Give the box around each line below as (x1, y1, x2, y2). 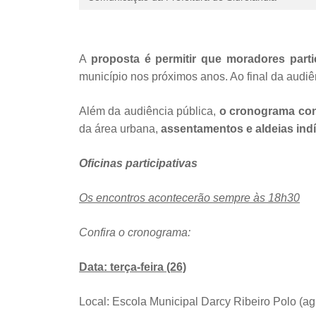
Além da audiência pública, (79, 104, 219, 117)
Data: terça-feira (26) (79, 260, 186, 273)
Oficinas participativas (79, 157, 197, 169)
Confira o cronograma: (79, 226, 190, 238)
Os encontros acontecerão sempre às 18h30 (79, 191, 300, 204)
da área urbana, (79, 122, 158, 135)
